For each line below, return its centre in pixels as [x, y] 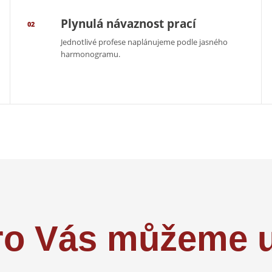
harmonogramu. [91, 54]
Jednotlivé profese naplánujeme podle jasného [144, 42]
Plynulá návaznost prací [129, 24]
